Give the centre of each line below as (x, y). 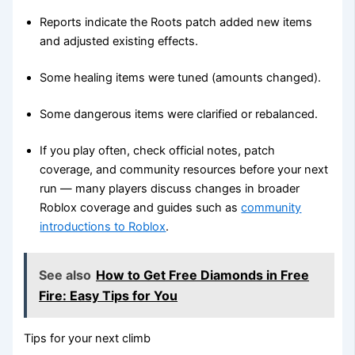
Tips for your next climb (88, 339)
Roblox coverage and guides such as (141, 207)
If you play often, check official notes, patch (158, 150)
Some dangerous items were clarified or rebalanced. (179, 114)
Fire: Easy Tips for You (109, 296)
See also (65, 275)
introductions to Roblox (103, 226)
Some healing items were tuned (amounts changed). (181, 77)
